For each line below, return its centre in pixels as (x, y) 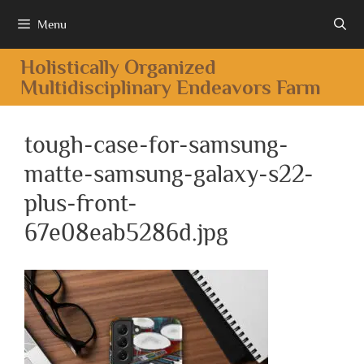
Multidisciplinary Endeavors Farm (171, 87)
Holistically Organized (118, 67)
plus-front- (81, 203)
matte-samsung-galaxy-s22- (169, 174)
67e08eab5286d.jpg (126, 232)
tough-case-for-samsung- (156, 145)
